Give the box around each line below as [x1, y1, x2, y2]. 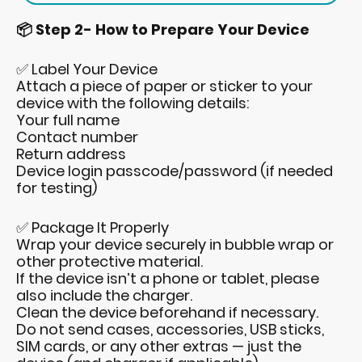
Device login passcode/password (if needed [16, 161, 333, 182]
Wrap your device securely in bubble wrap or [16, 234, 334, 255]
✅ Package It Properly [16, 217, 169, 238]
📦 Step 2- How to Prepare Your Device [16, 19, 309, 40]
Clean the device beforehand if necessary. [16, 302, 318, 323]
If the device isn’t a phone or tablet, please [16, 268, 319, 289]
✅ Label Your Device [16, 59, 158, 80]
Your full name [16, 110, 120, 131]
